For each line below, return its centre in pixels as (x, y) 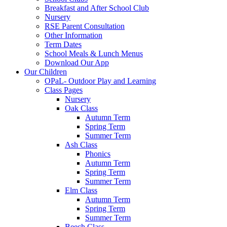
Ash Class (81, 145)
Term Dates (63, 45)
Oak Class (81, 108)
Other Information (73, 35)
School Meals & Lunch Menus (94, 54)
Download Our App (77, 63)
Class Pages (64, 90)
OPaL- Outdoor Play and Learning (100, 81)
